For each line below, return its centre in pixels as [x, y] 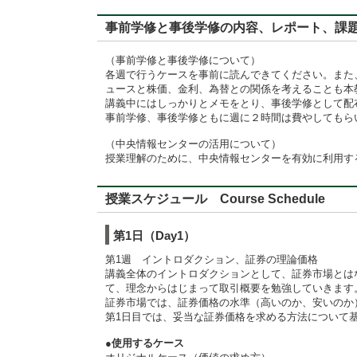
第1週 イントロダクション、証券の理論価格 [212, 259]
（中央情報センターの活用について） [193, 144]
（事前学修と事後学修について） [183, 60]
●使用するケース [145, 343]
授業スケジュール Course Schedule [215, 199]
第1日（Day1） [154, 235]
